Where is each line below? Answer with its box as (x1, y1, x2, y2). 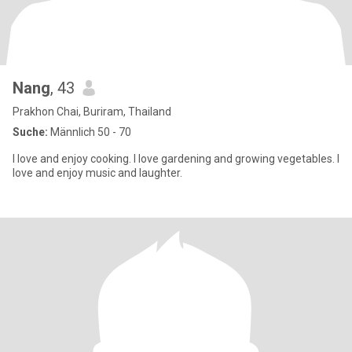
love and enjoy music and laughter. (13, 167, 182, 179)
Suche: (13, 126, 48, 138)
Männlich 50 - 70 (48, 126, 131, 138)
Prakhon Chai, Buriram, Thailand (13, 105, 171, 118)
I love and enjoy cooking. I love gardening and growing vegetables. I (13, 152, 339, 165)
